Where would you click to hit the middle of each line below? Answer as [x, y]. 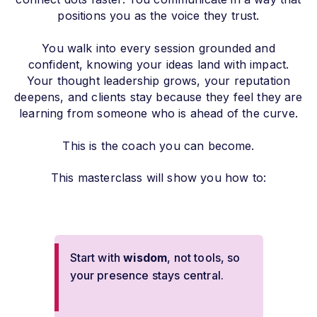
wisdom [145, 258]
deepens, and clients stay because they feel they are [158, 97]
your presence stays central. [146, 276]
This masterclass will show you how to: [158, 178]
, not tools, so [204, 258]
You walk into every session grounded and [158, 48]
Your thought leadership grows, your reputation [158, 81]
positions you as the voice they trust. [158, 16]
